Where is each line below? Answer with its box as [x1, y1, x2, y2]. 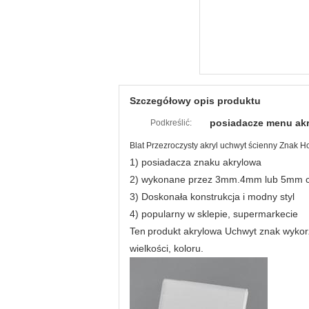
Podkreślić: [150, 118, 192, 128]
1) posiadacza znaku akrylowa [130, 157, 261, 168]
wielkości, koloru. [130, 243, 203, 254]
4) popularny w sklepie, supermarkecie [130, 208, 298, 219]
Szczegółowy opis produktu [130, 95, 261, 106]
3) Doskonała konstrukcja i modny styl [130, 191, 295, 202]
